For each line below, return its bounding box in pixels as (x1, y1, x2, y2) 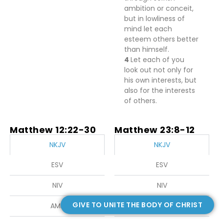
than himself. (124, 44, 169, 54)
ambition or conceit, (124, 3, 194, 13)
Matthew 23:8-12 (114, 124, 195, 136)
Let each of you (131, 55, 184, 65)
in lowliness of (138, 14, 185, 23)
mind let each (124, 24, 172, 34)
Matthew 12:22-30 (10, 124, 96, 136)
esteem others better (124, 34, 198, 44)
